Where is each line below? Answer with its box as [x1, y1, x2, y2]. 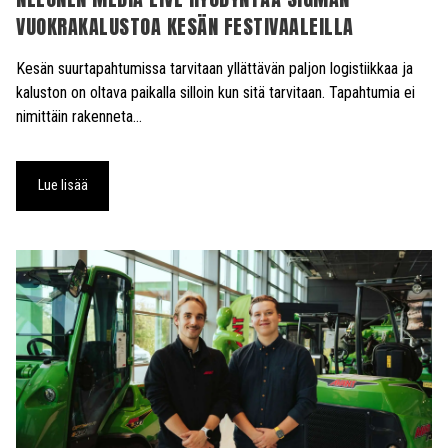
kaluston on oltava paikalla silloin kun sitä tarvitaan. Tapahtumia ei [16, 82, 415, 102]
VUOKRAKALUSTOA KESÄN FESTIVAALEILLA [16, 10, 354, 42]
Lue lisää [37, 177, 88, 195]
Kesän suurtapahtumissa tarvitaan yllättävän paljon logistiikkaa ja [16, 58, 413, 78]
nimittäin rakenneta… [16, 106, 142, 126]
